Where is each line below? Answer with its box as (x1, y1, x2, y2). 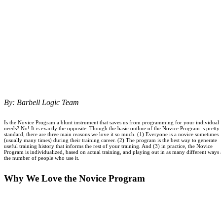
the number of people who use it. (4, 154, 79, 161)
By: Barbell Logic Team (4, 98, 79, 107)
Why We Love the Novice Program (4, 173, 145, 184)
